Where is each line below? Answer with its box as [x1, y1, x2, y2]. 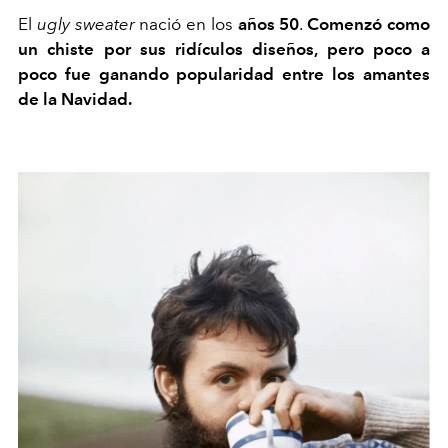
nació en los [134, 13, 238, 34]
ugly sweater [36, 13, 135, 34]
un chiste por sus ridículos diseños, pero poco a [18, 38, 430, 59]
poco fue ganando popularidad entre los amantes [18, 63, 430, 84]
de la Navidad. [18, 88, 135, 109]
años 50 [237, 13, 300, 34]
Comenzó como [307, 13, 431, 34]
